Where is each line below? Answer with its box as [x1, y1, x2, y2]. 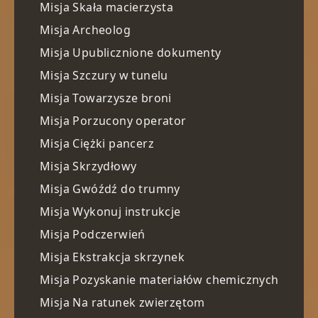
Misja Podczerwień [40, 226, 146, 243]
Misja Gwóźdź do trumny [40, 181, 180, 197]
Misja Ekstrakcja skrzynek [40, 249, 185, 265]
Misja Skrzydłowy [40, 158, 137, 175]
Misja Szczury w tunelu [40, 67, 168, 84]
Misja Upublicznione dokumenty [40, 45, 221, 61]
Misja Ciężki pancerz [40, 136, 154, 152]
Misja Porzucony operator [40, 113, 187, 129]
